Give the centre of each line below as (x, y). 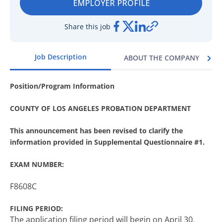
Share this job (87, 26)
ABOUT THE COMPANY (162, 57)
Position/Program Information (62, 86)
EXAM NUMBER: (37, 164)
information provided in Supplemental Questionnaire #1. (107, 142)
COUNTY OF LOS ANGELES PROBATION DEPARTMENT (100, 108)
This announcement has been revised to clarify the (96, 131)
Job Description (60, 57)
